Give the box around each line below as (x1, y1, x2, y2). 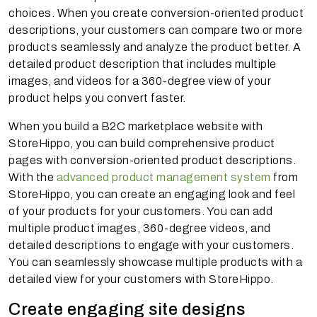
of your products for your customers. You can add (8, 204, 272, 217)
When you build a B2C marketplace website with (8, 120, 263, 132)
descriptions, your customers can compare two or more (8, 23, 302, 36)
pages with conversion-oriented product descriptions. (8, 154, 296, 166)
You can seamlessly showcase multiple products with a (8, 255, 302, 268)
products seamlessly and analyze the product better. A (8, 40, 301, 53)
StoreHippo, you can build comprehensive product (8, 137, 275, 149)
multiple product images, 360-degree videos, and (8, 221, 271, 234)
